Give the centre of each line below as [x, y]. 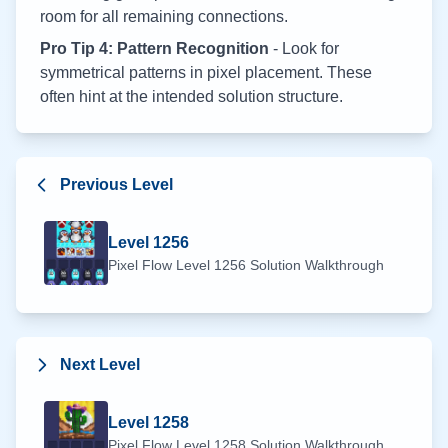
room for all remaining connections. [164, 16]
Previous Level [116, 184]
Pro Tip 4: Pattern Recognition [154, 48]
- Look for [304, 48]
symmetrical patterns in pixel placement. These [206, 72]
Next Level [100, 364]
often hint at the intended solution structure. [191, 96]
